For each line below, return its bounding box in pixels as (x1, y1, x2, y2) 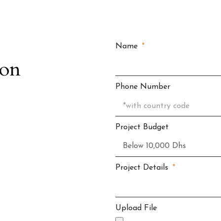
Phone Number (115, 83, 170, 91)
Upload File (115, 204, 157, 213)
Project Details (115, 164, 171, 172)
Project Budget (115, 123, 169, 132)
